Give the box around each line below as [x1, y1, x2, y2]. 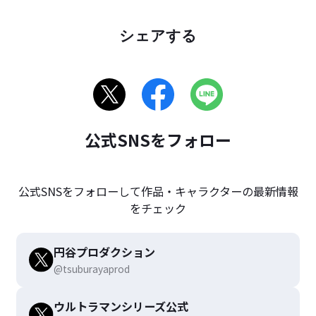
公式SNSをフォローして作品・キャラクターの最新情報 [18, 182, 298, 200]
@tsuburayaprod [53, 262, 130, 276]
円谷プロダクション [53, 243, 155, 260]
